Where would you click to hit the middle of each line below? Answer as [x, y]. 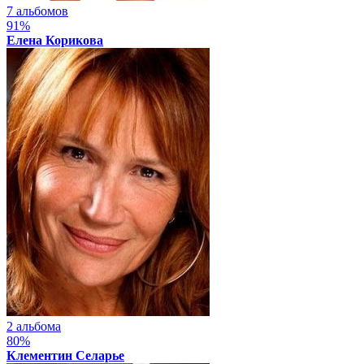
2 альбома [34, 326]
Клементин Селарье [65, 355]
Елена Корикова [55, 40]
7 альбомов [37, 11]
